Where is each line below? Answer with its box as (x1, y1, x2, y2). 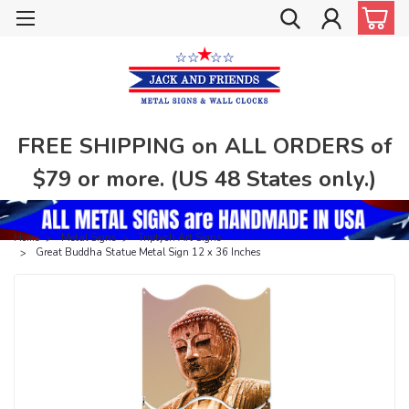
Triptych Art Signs (138, 230, 221, 245)
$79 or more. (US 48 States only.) (33, 163, 376, 194)
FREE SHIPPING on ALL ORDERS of (16, 131, 393, 161)
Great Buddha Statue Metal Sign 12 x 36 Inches (36, 245, 260, 259)
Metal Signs (61, 230, 116, 245)
